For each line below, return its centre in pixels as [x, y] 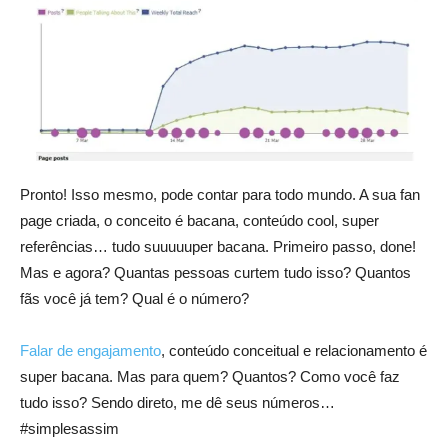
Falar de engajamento [90, 350]
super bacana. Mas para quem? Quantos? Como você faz [210, 376]
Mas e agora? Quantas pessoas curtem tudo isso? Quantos [215, 272]
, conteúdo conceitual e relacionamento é [294, 350]
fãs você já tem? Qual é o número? [134, 298]
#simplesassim [69, 428]
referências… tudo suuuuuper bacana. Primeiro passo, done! [218, 246]
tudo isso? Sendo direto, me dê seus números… [177, 402]
